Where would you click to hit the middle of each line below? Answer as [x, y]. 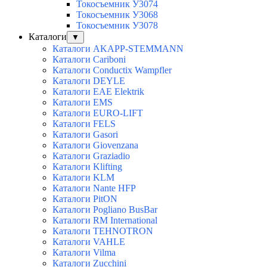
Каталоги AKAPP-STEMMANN [118, 49]
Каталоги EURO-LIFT [98, 113]
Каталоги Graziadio [91, 156]
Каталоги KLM [83, 178]
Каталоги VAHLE [89, 242]
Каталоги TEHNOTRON [103, 231]
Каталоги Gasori [85, 135]
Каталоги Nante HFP [94, 188]
